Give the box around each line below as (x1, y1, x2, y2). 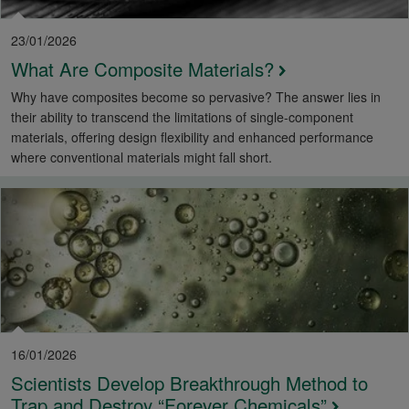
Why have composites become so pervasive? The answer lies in (11, 88, 381, 107)
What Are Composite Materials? (11, 55, 274, 83)
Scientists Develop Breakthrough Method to (11, 369, 368, 397)
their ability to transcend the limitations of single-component (11, 108, 353, 127)
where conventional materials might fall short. (11, 148, 272, 167)
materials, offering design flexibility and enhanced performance (11, 128, 373, 147)
